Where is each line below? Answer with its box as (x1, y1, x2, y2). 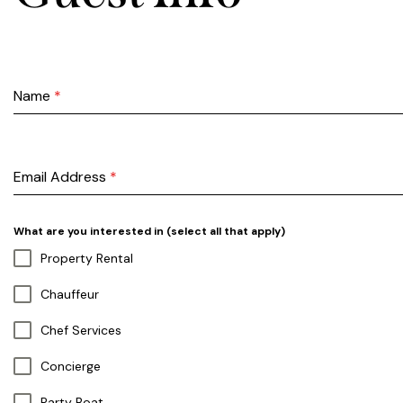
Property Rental (40, 250, 133, 267)
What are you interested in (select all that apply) (13, 224, 285, 239)
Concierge (40, 358, 101, 375)
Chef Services (40, 322, 121, 339)
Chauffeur (40, 286, 99, 303)
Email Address (13, 167, 110, 187)
